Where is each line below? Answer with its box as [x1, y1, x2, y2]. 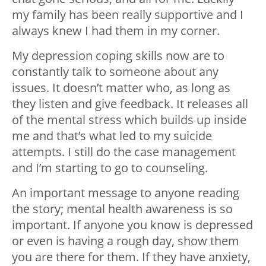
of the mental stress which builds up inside [12, 112, 246, 128]
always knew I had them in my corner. [12, 23, 220, 39]
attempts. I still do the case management [12, 144, 236, 160]
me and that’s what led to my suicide [12, 128, 212, 144]
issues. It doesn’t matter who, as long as [12, 80, 230, 96]
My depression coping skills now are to [12, 47, 224, 64]
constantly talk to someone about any [12, 64, 218, 80]
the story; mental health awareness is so [12, 201, 233, 217]
